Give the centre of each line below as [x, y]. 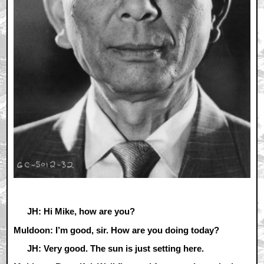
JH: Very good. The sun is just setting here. [115, 248]
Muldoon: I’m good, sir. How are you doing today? [117, 230]
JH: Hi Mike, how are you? [81, 212]
